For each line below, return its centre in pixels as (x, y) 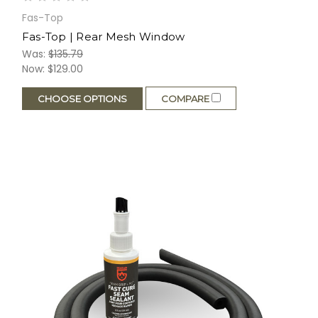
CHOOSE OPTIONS (82, 98)
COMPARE (186, 99)
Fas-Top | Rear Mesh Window (103, 37)
